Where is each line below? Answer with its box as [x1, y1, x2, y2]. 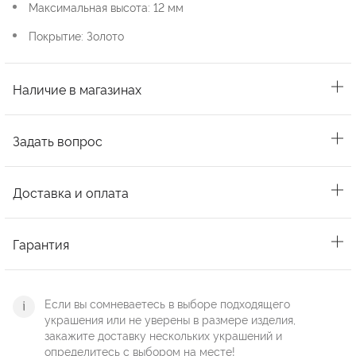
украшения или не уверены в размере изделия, [44, 311, 296, 327]
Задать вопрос [13, 132, 103, 150]
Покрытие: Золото [29, 28, 124, 44]
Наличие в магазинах [13, 80, 141, 99]
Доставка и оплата [13, 184, 129, 202]
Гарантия [13, 235, 69, 253]
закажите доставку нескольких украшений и [44, 327, 282, 343]
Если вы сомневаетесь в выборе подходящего [44, 296, 290, 311]
